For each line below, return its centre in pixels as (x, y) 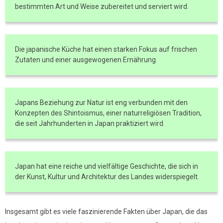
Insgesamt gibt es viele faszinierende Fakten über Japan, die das (106, 212)
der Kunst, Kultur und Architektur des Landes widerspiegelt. (107, 177)
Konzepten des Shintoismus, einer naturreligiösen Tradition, (108, 113)
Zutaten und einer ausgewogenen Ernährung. (86, 60)
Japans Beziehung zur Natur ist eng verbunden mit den (101, 103)
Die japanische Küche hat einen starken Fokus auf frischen (106, 49)
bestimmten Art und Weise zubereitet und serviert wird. (102, 6)
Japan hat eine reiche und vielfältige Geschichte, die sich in (107, 166)
